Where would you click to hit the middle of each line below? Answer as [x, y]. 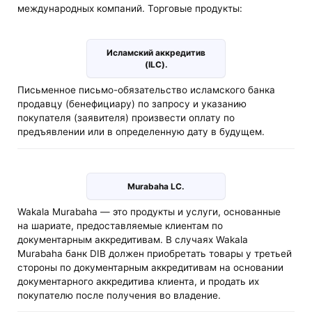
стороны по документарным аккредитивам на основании [151, 267]
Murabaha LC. [156, 186]
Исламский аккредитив [156, 53]
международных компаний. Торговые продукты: [130, 8]
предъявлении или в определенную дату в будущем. [141, 132]
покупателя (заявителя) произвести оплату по [126, 118]
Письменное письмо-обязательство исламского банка [147, 90]
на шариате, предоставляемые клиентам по [120, 225]
